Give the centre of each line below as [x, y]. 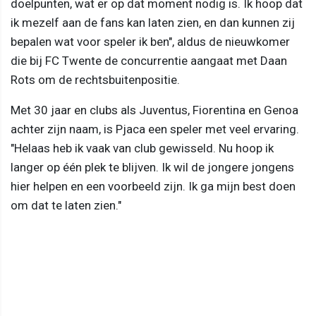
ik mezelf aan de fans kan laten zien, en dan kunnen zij [153, 22]
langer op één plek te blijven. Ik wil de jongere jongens [152, 167]
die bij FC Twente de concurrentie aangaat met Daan [149, 60]
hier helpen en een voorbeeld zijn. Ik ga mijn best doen [153, 186]
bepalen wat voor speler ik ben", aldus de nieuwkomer [150, 41]
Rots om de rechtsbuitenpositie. [95, 79]
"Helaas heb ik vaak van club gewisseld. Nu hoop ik [142, 148]
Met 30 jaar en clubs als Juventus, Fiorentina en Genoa [154, 110]
